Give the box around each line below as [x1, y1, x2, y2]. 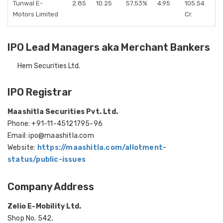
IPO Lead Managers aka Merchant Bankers [7, 41, 210, 53]
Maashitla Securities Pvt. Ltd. [7, 108, 118, 116]
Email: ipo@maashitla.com [7, 131, 94, 140]
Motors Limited [13, 10, 58, 18]
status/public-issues [7, 155, 86, 164]
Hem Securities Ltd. [17, 62, 80, 70]
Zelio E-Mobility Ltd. [7, 202, 82, 211]
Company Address [7, 181, 94, 193]
